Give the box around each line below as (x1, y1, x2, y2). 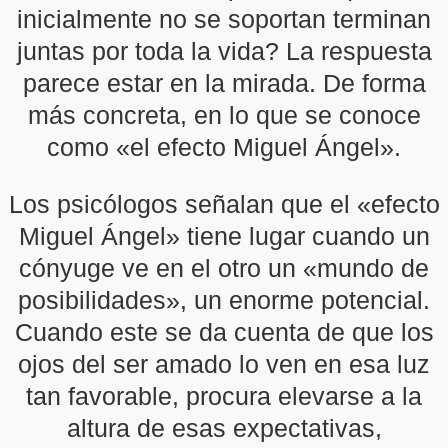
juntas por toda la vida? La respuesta (16, 37, 432, 65)
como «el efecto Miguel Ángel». (47, 133, 401, 161)
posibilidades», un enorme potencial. (18, 286, 430, 314)
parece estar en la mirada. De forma (22, 69, 426, 97)
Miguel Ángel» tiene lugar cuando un (18, 222, 430, 250)
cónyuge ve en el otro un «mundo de (19, 254, 429, 282)
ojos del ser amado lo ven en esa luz (18, 350, 430, 378)
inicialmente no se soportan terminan (17, 5, 431, 33)
